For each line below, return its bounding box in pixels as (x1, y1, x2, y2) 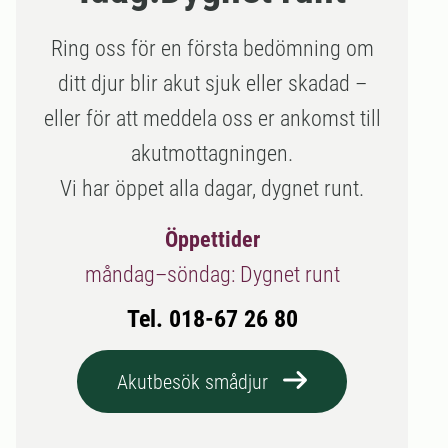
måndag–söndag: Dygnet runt (84, 262, 340, 287)
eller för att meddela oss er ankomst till (43, 106, 381, 131)
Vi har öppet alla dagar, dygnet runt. (60, 176, 364, 201)
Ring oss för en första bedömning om (50, 36, 374, 61)
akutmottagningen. (131, 141, 293, 166)
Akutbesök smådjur (117, 370, 268, 394)
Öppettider (164, 227, 260, 252)
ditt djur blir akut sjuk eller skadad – (57, 71, 367, 96)
